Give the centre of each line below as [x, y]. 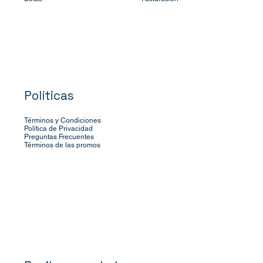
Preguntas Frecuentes [59, 137]
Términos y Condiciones [62, 121]
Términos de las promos [62, 145]
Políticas [49, 96]
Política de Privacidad [58, 129]
